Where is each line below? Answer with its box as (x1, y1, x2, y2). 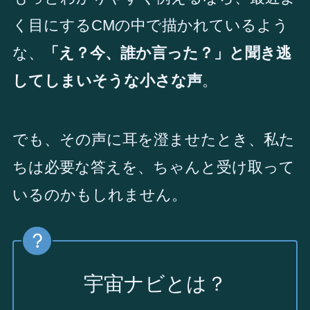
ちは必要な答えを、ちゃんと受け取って (12, 158, 295, 176)
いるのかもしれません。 (12, 186, 187, 204)
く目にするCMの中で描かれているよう (12, 17, 289, 35)
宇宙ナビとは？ (83, 272, 227, 295)
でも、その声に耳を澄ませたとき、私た (12, 131, 295, 149)
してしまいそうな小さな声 (12, 72, 202, 90)
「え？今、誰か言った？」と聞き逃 (43, 44, 291, 62)
